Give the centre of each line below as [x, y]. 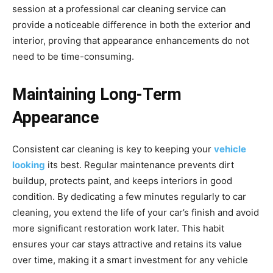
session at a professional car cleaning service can [119, 9]
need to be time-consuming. [73, 56]
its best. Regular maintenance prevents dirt [140, 165]
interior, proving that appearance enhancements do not [131, 41]
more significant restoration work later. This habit [118, 228]
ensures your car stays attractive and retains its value [127, 244]
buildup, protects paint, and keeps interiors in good [122, 181]
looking [29, 165]
